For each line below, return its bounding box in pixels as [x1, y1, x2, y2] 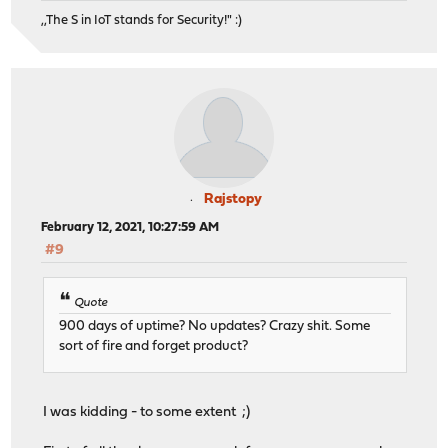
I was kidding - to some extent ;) [43, 405, 251, 421]
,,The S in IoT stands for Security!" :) [41, 13, 243, 27]
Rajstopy [204, 191, 262, 207]
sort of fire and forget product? [59, 340, 249, 354]
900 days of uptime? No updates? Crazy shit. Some [59, 320, 371, 334]
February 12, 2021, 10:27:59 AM [41, 220, 220, 234]
